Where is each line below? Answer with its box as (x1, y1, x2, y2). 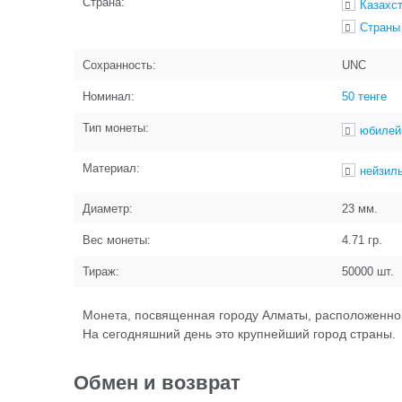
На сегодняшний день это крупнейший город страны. (83, 327, 396, 341)
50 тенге (342, 90, 387, 103)
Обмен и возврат (74, 371, 240, 394)
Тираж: (83, 265, 119, 278)
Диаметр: (83, 202, 133, 215)
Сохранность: (83, 58, 156, 72)
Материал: (83, 162, 140, 175)
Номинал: (83, 90, 135, 103)
